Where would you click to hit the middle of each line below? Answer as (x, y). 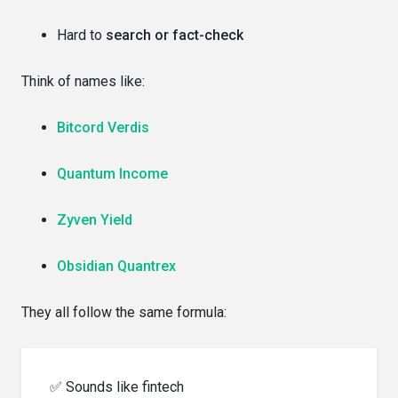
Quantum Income (112, 173)
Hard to (81, 35)
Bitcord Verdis (103, 127)
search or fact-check (175, 35)
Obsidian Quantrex (116, 266)
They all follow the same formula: (124, 312)
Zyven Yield (95, 219)
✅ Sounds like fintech (117, 386)
